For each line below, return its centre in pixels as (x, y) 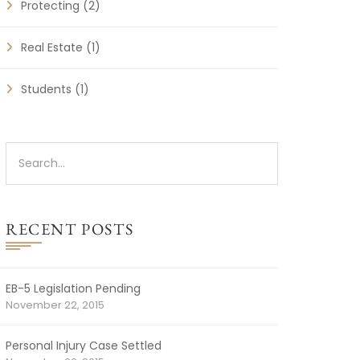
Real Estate (52, 48)
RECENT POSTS (70, 229)
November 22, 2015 (55, 305)
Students (46, 90)
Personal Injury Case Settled (84, 346)
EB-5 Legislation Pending (73, 289)
